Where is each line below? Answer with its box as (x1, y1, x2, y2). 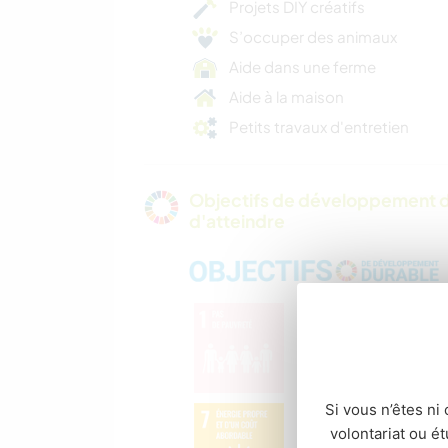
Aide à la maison (229, 87, 344, 107)
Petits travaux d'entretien (229, 117, 409, 137)
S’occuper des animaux (229, 27, 397, 47)
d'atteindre (189, 210, 285, 233)
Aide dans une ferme (229, 57, 376, 77)
